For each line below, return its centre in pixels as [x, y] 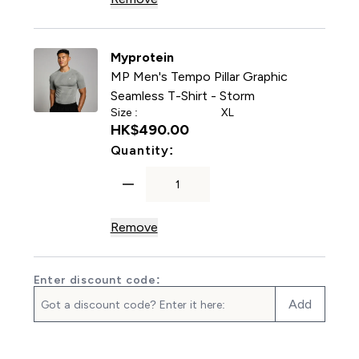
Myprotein [142, 57]
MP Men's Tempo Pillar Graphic [199, 77]
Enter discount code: [97, 280]
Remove [134, 227]
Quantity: [142, 150]
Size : [124, 112]
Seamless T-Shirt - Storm [182, 96]
